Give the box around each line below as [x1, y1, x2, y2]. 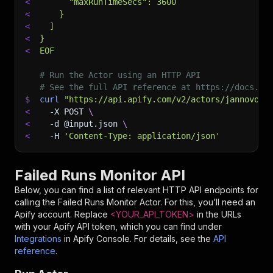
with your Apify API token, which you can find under [15, 221, 222, 232]
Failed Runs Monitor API [15, 166, 185, 184]
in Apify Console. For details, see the [64, 233, 211, 244]
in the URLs [194, 209, 241, 219]
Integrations [15, 233, 62, 244]
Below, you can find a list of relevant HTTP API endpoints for [15, 185, 258, 195]
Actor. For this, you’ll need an [137, 197, 255, 207]
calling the [15, 197, 58, 207]
